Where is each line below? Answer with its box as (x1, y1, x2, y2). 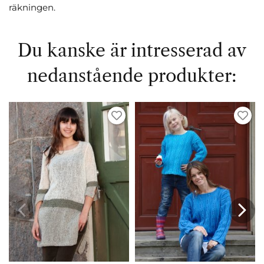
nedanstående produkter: (27, 64, 237, 87)
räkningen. (9, 1, 55, 13)
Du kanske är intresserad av (18, 39, 246, 61)
